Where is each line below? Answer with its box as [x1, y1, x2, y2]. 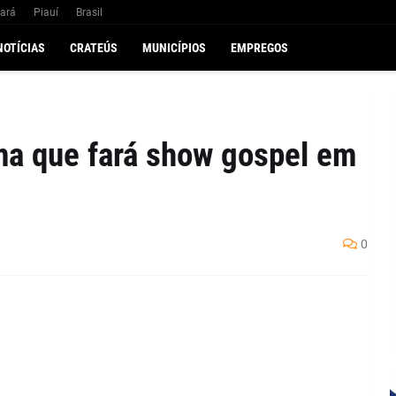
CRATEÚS [70, 41, 118, 55]
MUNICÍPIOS [142, 41, 207, 55]
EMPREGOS [231, 41, 289, 55]
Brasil [75, 6, 103, 19]
